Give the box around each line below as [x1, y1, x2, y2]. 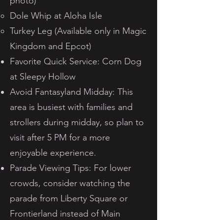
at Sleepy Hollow [10, 71, 76, 82]
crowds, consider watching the [10, 178, 130, 189]
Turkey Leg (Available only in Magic [10, 26, 146, 36]
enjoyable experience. [10, 147, 96, 158]
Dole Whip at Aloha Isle [10, 10, 102, 21]
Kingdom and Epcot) [10, 41, 91, 52]
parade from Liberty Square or [10, 193, 128, 204]
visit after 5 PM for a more [10, 132, 110, 143]
